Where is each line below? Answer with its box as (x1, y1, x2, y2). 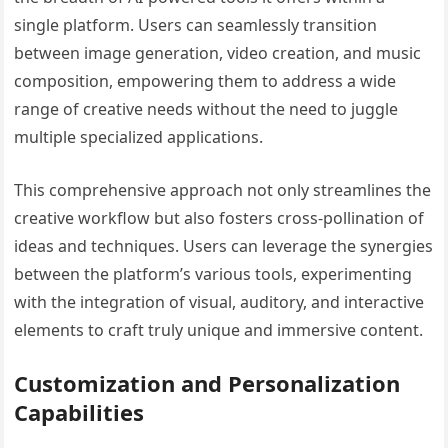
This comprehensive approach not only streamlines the (14, 178, 432, 201)
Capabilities (14, 396, 145, 427)
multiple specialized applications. (14, 125, 264, 148)
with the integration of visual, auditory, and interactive (14, 290, 425, 313)
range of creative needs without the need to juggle (14, 97, 399, 120)
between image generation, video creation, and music (14, 41, 422, 64)
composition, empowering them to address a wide (14, 69, 397, 92)
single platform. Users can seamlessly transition (14, 13, 378, 36)
